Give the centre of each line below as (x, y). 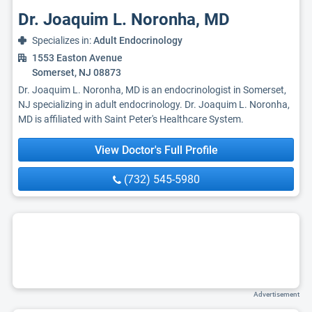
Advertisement (276, 294)
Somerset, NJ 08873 (77, 72)
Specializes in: (63, 40)
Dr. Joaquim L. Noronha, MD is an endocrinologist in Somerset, (152, 90)
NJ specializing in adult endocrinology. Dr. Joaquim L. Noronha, (154, 104)
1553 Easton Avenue (77, 58)
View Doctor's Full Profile (156, 150)
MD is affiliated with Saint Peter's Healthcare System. (131, 119)
